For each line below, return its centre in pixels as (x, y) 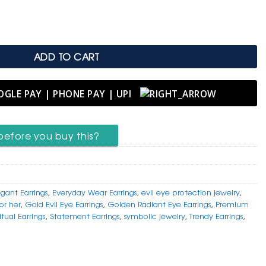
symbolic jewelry (154, 216)
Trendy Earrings (216, 216)
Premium (232, 204)
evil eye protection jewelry (190, 192)
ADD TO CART (66, 56)
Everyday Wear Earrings (94, 192)
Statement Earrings (85, 216)
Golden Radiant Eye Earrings (159, 204)
